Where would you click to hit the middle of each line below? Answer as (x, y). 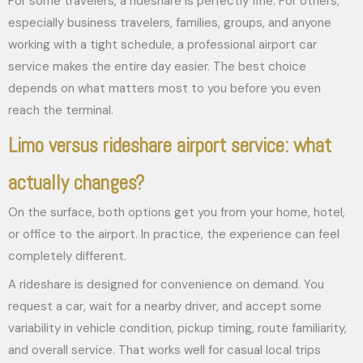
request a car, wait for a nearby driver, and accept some (165, 306)
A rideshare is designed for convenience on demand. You (166, 284)
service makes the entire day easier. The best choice (157, 66)
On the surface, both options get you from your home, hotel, (177, 212)
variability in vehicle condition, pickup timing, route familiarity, (177, 328)
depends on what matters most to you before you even (164, 88)
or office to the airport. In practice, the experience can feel (174, 234)
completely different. (67, 256)
